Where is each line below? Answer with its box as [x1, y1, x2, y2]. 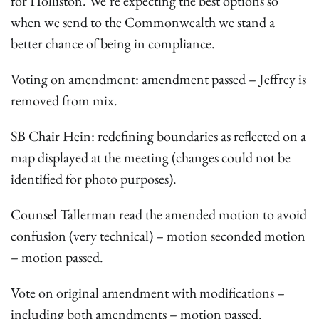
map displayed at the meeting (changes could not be [11, 147, 291, 167]
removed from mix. [11, 90, 117, 110]
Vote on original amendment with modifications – [11, 283, 285, 302]
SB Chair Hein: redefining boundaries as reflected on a [11, 126, 306, 145]
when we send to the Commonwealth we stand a [11, 12, 275, 31]
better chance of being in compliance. [11, 33, 215, 53]
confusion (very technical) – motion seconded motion [11, 226, 305, 245]
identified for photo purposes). [11, 169, 177, 188]
